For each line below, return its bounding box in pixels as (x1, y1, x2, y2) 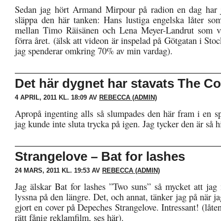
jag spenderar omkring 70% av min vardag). (15, 44, 173, 57)
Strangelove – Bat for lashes (15, 149, 185, 164)
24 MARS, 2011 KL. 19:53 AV (15, 167, 102, 174)
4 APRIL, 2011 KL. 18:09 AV (15, 94, 99, 101)
